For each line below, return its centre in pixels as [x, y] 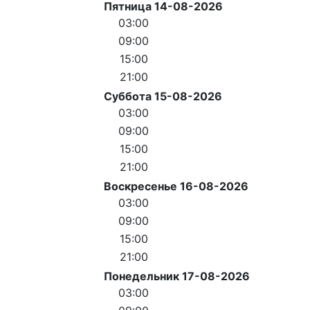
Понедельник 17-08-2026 [177, 276]
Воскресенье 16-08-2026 [176, 186]
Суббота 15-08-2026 [163, 97]
